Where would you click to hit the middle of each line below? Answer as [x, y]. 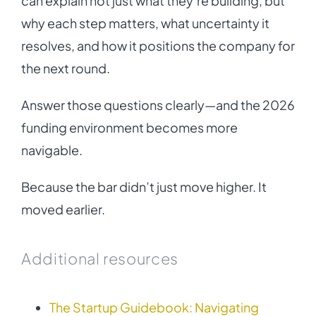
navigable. [51, 150]
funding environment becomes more [129, 128]
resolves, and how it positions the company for [158, 46]
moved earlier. [63, 209]
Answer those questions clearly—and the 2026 [158, 105]
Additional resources [99, 259]
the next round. [65, 68]
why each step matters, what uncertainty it [145, 23]
